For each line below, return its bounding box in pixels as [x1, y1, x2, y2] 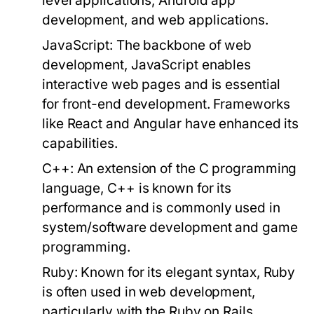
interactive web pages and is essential [42, 76, 281, 93]
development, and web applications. [42, 12, 268, 28]
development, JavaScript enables [42, 57, 252, 73]
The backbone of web [112, 37, 252, 53]
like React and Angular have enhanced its [42, 116, 299, 132]
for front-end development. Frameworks [42, 96, 290, 112]
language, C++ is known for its [42, 180, 232, 196]
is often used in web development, [42, 284, 255, 300]
